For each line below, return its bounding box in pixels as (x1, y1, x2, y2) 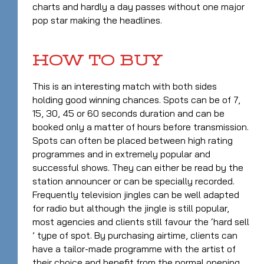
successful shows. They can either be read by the (32, 161, 243, 173)
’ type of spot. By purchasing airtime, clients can (32, 229, 237, 241)
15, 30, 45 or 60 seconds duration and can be (32, 107, 225, 119)
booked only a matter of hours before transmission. (32, 120, 249, 133)
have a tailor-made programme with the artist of (32, 242, 236, 255)
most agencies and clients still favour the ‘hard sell (32, 215, 249, 227)
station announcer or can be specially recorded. (32, 174, 235, 187)
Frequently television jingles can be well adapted (32, 188, 239, 200)
